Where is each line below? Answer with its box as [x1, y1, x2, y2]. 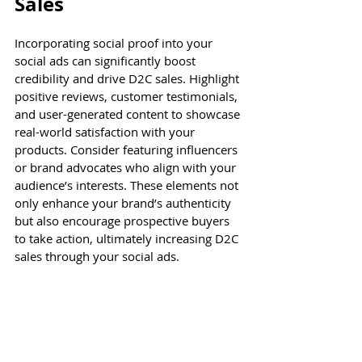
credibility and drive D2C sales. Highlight [15, 69, 242, 86]
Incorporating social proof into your [15, 34, 216, 51]
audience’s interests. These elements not [15, 176, 242, 193]
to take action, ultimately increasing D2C [15, 229, 242, 246]
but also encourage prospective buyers [15, 212, 233, 229]
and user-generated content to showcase [15, 105, 243, 122]
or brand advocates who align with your [15, 158, 239, 175]
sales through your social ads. [15, 247, 179, 264]
